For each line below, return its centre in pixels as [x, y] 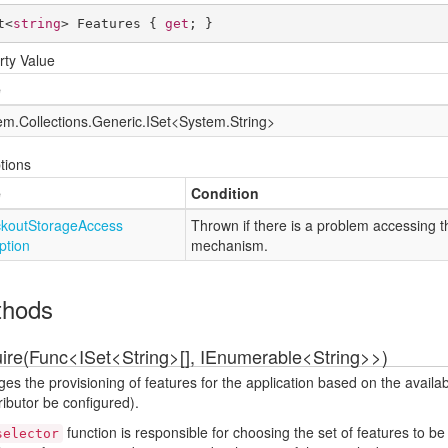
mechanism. [229, 245]
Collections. [55, 121]
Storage [53, 225]
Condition [225, 193]
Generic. [119, 121]
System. [204, 121]
